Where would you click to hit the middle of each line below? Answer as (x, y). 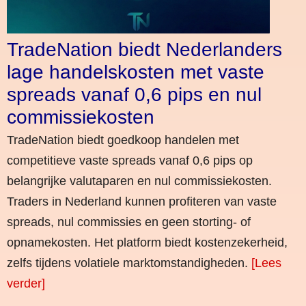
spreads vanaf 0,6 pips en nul (134, 94)
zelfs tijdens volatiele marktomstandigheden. (129, 263)
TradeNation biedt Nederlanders (144, 49)
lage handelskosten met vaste (136, 72)
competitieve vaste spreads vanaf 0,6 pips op (130, 160)
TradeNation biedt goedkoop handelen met (123, 140)
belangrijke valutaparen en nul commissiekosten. (139, 181)
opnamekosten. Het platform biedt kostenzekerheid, (147, 242)
